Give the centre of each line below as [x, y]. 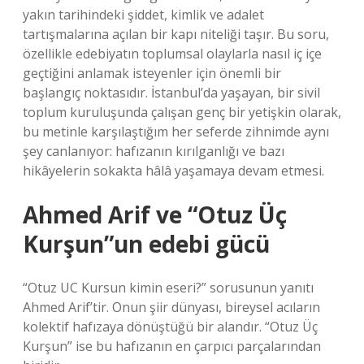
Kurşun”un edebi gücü [146, 244]
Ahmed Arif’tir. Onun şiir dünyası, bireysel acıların [171, 307]
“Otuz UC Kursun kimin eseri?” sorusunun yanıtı [168, 288]
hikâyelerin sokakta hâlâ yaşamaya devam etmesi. [173, 171]
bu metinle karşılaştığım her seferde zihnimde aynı [176, 132]
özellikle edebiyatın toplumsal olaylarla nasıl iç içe [172, 54]
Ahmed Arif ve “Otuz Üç [155, 214]
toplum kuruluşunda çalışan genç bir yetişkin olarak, [182, 112]
